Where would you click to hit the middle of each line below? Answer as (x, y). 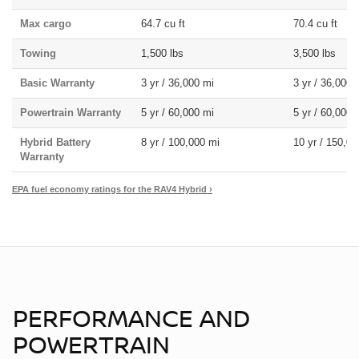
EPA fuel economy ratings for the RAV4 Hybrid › (112, 189)
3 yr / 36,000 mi (177, 83)
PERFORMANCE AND (131, 317)
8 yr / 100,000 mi (180, 142)
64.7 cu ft (163, 23)
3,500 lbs (315, 53)
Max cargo (46, 23)
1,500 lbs (162, 53)
